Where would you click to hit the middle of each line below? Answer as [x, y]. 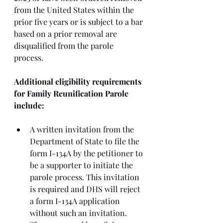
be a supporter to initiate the [82, 165]
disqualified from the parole [65, 46]
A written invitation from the [83, 129]
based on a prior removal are [66, 34]
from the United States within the [75, 10]
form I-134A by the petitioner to [87, 153]
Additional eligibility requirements [79, 81]
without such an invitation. [79, 213]
